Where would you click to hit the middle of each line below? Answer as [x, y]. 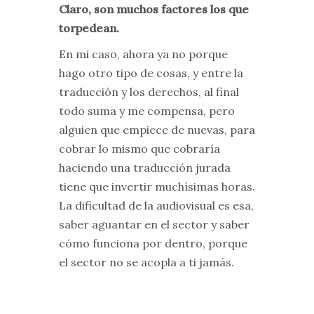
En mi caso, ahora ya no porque [143, 54]
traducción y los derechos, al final [149, 92]
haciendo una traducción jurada [145, 168]
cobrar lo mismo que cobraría [139, 149]
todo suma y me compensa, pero [147, 111]
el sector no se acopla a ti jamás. [146, 262]
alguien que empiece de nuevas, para [157, 130]
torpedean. [89, 28]
